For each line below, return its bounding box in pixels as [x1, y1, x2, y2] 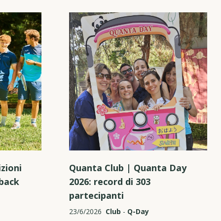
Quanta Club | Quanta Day [69, 161, 186, 174]
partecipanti [69, 189, 124, 201]
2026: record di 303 [69, 175, 150, 187]
